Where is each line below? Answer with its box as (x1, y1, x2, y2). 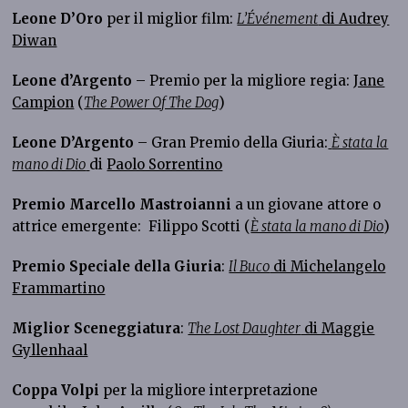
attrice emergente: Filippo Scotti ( (12, 217, 251, 235)
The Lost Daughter (188, 319, 301, 337)
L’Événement (237, 9, 319, 27)
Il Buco (229, 257, 270, 275)
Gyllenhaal (12, 341, 88, 359)
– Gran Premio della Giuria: (134, 133, 329, 151)
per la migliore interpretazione (103, 381, 319, 399)
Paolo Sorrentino (107, 155, 223, 173)
